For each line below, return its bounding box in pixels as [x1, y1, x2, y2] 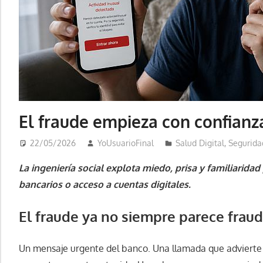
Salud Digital [175, 138, 224, 149]
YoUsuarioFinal [97, 138, 154, 149]
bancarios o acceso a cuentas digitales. [19, 178, 191, 191]
